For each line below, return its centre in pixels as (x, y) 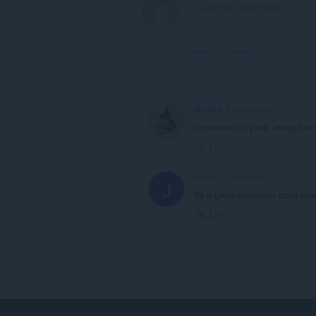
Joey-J (207, 176)
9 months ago (249, 109)
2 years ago (243, 176)
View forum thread (223, 51)
